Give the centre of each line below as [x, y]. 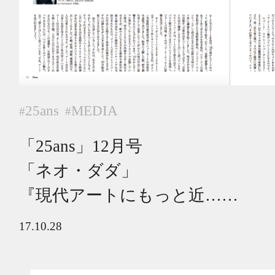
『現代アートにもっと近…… [129, 195]
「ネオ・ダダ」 [78, 170]
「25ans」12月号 [81, 146]
